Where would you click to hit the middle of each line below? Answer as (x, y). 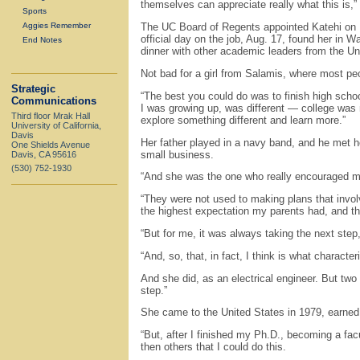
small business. (177, 154)
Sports (35, 11)
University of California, (56, 125)
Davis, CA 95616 (44, 154)
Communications (54, 100)
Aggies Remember (57, 26)
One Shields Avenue (51, 144)
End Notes (42, 40)
